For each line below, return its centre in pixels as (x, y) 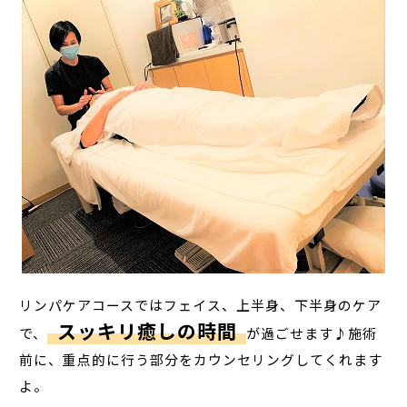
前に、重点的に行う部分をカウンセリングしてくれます (201, 359)
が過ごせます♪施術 (312, 333)
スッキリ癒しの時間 (147, 330)
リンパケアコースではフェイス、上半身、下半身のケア (201, 304)
